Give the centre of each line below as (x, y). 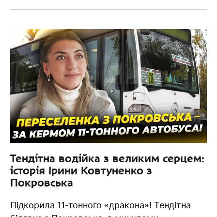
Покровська (42, 182)
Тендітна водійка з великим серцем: (107, 158)
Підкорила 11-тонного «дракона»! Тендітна (101, 205)
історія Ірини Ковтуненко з (81, 170)
